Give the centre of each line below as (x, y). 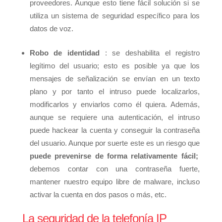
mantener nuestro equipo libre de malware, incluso (115, 182)
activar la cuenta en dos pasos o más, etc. (99, 195)
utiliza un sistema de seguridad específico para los (115, 16)
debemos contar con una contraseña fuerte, (115, 169)
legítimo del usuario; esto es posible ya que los (115, 66)
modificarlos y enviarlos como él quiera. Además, (115, 105)
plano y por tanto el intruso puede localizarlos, (115, 92)
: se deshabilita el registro (150, 53)
